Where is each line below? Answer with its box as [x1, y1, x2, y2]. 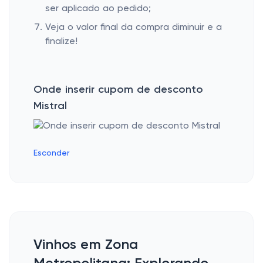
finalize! [45, 37, 77, 46]
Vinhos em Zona [33, 238, 138, 252]
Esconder [33, 149, 69, 157]
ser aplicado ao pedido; [45, 4, 151, 14]
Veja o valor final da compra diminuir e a [45, 23, 222, 32]
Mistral [33, 101, 67, 112]
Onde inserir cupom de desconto [33, 85, 203, 95]
